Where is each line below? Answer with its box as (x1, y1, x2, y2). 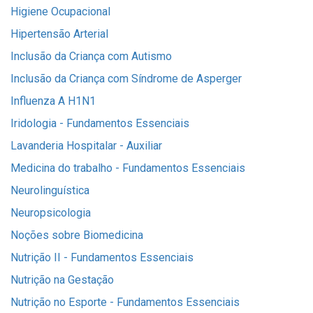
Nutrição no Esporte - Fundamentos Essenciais (10, 296, 240, 309)
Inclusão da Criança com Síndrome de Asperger (10, 72, 242, 85)
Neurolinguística (10, 184, 89, 197)
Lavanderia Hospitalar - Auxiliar (10, 139, 162, 152)
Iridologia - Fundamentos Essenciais (10, 117, 189, 130)
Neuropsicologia (10, 206, 91, 219)
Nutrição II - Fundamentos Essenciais (10, 251, 194, 264)
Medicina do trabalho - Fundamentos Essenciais (10, 161, 245, 175)
